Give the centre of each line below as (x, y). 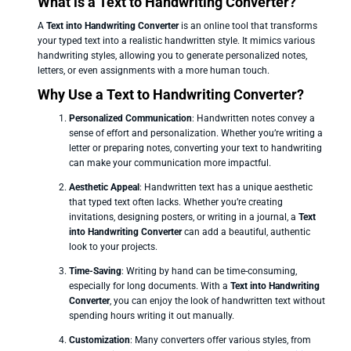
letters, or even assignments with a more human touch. (154, 70)
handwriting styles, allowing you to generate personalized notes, (172, 55)
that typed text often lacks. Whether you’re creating (176, 202)
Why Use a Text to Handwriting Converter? (171, 94)
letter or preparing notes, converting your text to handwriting (195, 148)
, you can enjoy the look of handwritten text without (217, 300)
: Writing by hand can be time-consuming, (209, 271)
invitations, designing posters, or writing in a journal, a (184, 217)
